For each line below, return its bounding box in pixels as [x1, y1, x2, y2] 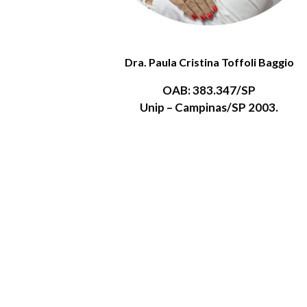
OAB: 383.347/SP [162, 83, 256, 98]
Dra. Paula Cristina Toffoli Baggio [124, 56, 294, 69]
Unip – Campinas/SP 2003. [140, 100, 279, 115]
